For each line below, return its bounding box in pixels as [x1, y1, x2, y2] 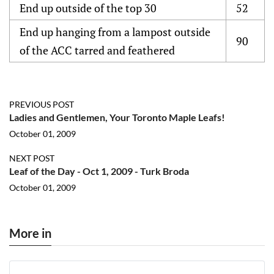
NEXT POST [9, 153, 54, 164]
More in [9, 226, 51, 241]
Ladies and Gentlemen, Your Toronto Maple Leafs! [9, 111, 225, 124]
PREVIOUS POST [9, 99, 74, 110]
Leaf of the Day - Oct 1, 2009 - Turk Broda [9, 165, 189, 177]
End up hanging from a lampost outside [20, 24, 210, 40]
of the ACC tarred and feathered [20, 43, 175, 58]
